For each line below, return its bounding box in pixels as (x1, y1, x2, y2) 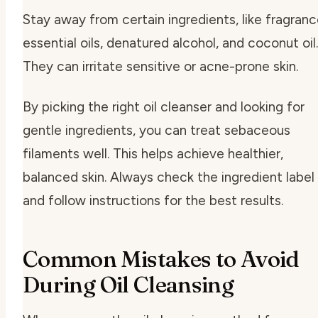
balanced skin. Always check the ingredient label (23, 168, 314, 185)
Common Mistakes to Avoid (23, 244, 300, 273)
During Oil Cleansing (23, 270, 234, 298)
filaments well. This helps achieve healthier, (23, 145, 283, 162)
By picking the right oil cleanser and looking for (23, 98, 305, 115)
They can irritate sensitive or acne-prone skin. (23, 57, 298, 75)
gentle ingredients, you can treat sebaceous (23, 121, 290, 138)
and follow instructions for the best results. (23, 192, 283, 209)
